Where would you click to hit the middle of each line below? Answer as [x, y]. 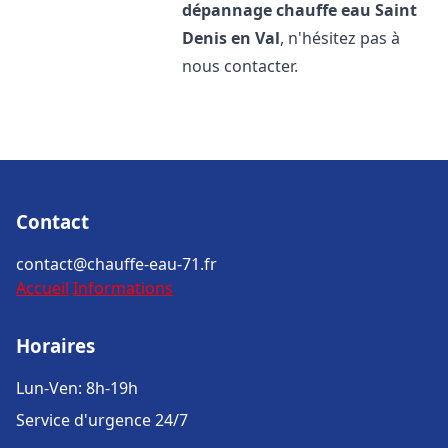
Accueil [42, 288]
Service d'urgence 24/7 [102, 420]
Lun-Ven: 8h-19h [77, 388]
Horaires [55, 345]
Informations [123, 288]
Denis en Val [231, 38]
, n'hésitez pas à [340, 38]
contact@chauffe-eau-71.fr [116, 264]
